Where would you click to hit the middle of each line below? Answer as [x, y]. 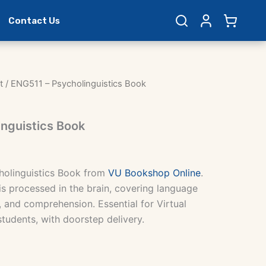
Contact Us [34, 20]
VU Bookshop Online [154, 172]
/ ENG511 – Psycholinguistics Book [75, 84]
